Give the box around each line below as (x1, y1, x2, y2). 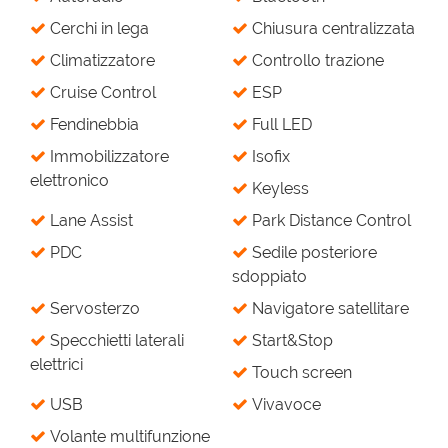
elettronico (30, 171, 109, 190)
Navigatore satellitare (247, 299, 409, 318)
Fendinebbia (46, 115, 139, 134)
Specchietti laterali (46, 331, 184, 350)
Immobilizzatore (46, 147, 169, 166)
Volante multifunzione (46, 427, 210, 446)
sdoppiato (231, 267, 307, 286)
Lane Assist (46, 211, 133, 230)
